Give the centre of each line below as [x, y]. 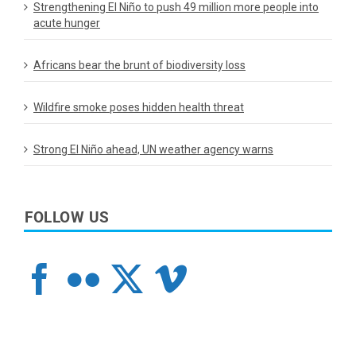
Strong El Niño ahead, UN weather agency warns [153, 150]
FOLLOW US [67, 218]
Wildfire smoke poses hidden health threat [139, 108]
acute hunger [67, 23]
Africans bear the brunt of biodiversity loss [139, 66]
